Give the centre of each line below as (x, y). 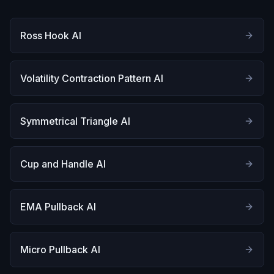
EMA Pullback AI (58, 207)
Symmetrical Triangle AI (75, 121)
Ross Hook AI (51, 35)
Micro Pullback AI (60, 250)
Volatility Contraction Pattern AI (92, 78)
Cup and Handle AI (63, 164)
